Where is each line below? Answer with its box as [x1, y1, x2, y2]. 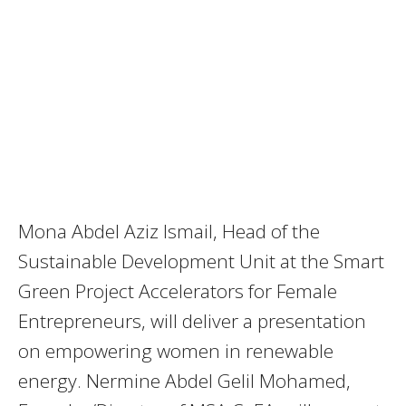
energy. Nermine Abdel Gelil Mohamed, [18, 368, 351, 394]
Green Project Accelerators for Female [18, 278, 337, 304]
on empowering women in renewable [18, 338, 333, 364]
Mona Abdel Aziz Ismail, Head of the [18, 218, 320, 245]
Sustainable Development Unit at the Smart [18, 248, 384, 275]
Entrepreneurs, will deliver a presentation [18, 308, 366, 334]
